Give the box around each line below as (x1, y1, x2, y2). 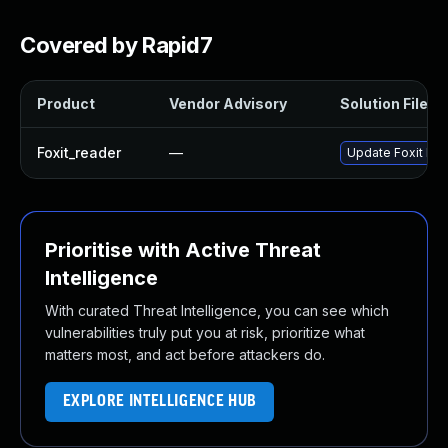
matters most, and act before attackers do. (45, 346, 325, 363)
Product (37, 95, 95, 112)
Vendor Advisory (169, 95, 287, 112)
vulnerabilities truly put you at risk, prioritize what (45, 324, 365, 341)
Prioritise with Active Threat (45, 238, 321, 262)
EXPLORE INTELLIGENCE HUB (62, 393, 257, 410)
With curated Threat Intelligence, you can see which (45, 302, 389, 319)
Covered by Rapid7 (20, 32, 213, 58)
